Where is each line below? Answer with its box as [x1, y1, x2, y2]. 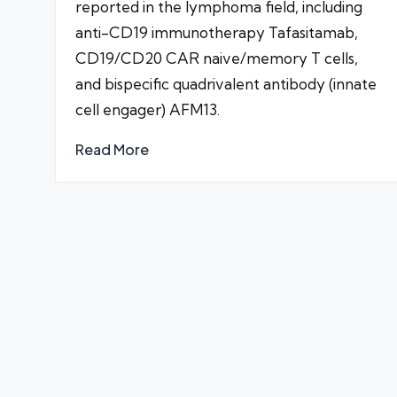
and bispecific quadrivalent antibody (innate [75, 74, 377, 93]
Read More [75, 139, 149, 159]
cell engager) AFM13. [75, 99, 220, 119]
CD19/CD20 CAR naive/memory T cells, [75, 48, 358, 67]
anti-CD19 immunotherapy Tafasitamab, [75, 22, 358, 42]
